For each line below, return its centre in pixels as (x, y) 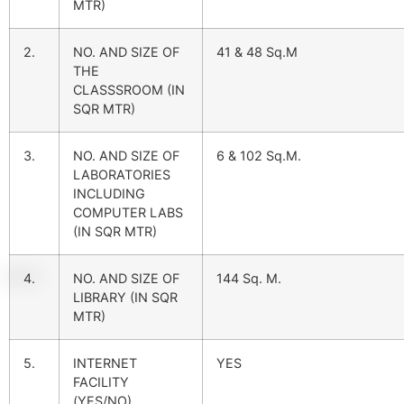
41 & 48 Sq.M (257, 52)
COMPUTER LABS (128, 213)
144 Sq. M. (249, 279)
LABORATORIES (122, 175)
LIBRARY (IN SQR (125, 298)
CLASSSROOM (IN (129, 90)
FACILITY (101, 382)
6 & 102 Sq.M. (259, 156)
